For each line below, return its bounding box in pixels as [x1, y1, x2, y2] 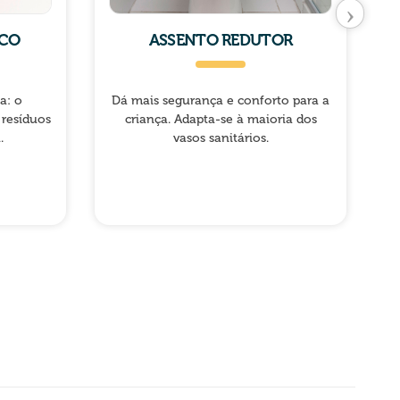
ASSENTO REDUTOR [148, 29, 293, 50]
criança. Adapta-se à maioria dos [124, 111, 317, 127]
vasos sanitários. [172, 129, 269, 146]
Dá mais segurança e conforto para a [112, 92, 329, 108]
